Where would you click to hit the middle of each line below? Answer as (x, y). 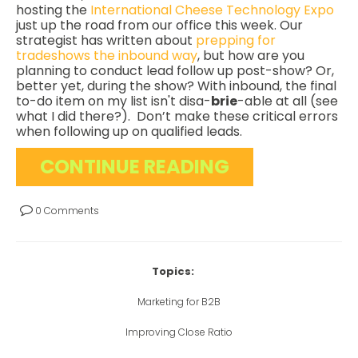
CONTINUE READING (135, 167)
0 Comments (66, 211)
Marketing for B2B (179, 302)
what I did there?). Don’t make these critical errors (177, 117)
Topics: (173, 272)
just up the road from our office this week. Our (159, 26)
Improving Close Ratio (179, 332)
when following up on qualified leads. (131, 132)
